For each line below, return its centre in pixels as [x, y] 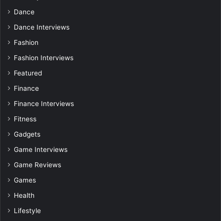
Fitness [25, 119]
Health [24, 196]
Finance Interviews [44, 104]
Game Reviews [37, 165]
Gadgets [27, 134]
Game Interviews [41, 150]
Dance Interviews [42, 27]
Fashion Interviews [44, 58]
